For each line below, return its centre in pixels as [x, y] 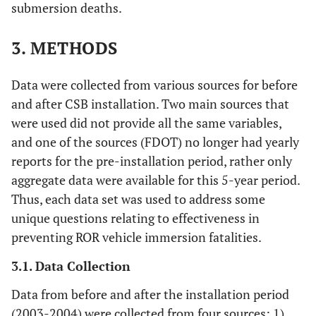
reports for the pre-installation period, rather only [152, 161]
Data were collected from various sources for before [154, 85]
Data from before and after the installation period [150, 294]
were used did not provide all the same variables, [146, 123]
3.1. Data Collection [71, 266]
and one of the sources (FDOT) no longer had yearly [155, 142]
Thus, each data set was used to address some [138, 199]
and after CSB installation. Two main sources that [150, 104]
